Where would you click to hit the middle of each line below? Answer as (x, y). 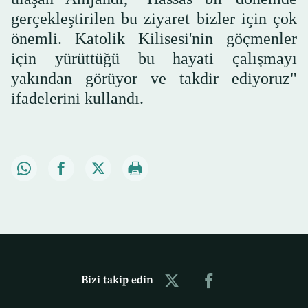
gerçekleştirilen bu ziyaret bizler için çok (154, 19)
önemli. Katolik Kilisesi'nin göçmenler (154, 39)
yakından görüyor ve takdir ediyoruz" (154, 79)
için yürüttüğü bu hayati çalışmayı (154, 59)
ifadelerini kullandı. (77, 99)
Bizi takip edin (117, 281)
